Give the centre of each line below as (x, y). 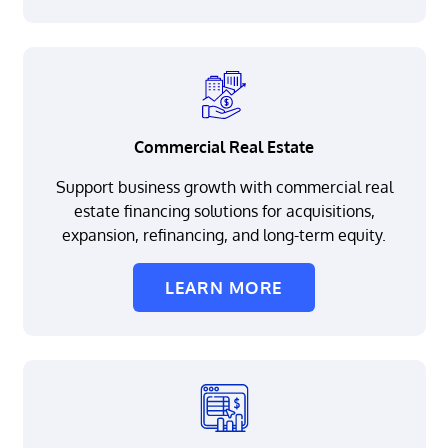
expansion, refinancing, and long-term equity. (224, 235)
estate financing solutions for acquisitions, (224, 211)
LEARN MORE (224, 288)
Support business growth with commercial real (224, 187)
